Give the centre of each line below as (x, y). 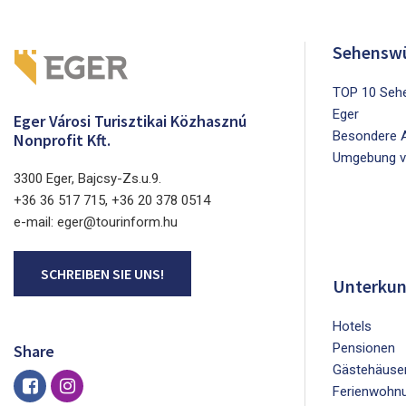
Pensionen (364, 348)
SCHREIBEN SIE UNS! (102, 274)
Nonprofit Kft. (62, 140)
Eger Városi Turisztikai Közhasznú (130, 121)
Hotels (352, 327)
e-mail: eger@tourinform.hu (96, 222)
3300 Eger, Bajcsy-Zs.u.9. (87, 179)
